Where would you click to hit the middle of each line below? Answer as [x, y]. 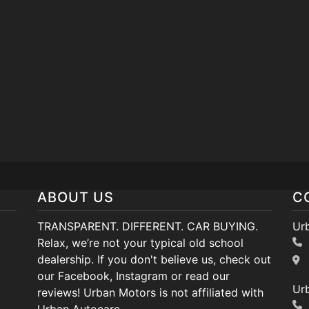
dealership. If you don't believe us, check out [154, 259]
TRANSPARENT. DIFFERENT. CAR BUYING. [148, 226]
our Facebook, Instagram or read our [133, 276]
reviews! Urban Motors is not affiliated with [150, 292]
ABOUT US [76, 197]
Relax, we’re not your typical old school [140, 243]
